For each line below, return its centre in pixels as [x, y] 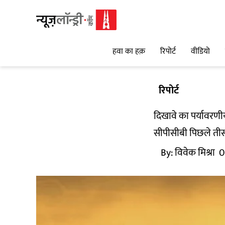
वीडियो [200, 52]
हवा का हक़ [129, 52]
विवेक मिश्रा [195, 153]
